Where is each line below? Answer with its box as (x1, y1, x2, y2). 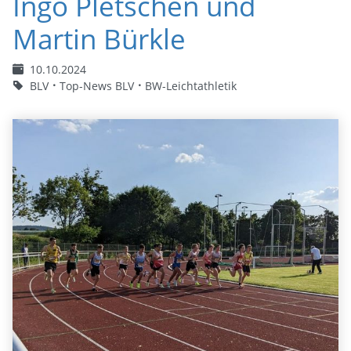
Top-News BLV (60, 78, 134, 93)
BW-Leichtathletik (145, 78, 237, 93)
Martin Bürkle (13, 19, 186, 57)
